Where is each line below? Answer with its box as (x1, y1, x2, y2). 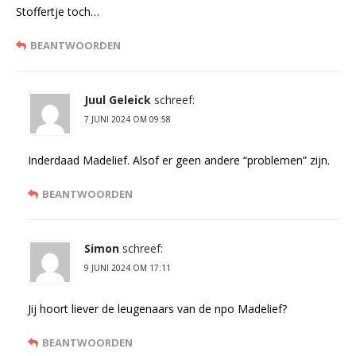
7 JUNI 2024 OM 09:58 (84, 114, 171, 126)
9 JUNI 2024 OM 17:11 (84, 262, 171, 274)
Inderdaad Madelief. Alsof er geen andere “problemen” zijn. (28, 153, 330, 168)
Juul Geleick (84, 92, 151, 108)
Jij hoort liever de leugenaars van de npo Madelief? (28, 301, 287, 317)
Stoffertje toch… (16, 4, 99, 20)
